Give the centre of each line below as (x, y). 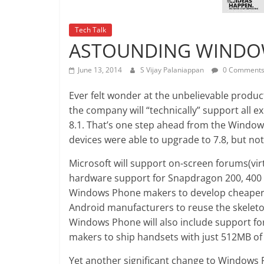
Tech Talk (90, 30)
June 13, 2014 (100, 70)
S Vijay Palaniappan (173, 70)
